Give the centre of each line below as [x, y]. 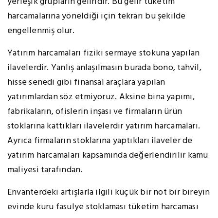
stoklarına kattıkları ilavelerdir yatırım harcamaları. [104, 127]
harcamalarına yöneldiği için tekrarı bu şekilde [97, 17]
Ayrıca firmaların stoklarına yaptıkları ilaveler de [100, 141]
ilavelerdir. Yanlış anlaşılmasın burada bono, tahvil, [104, 68]
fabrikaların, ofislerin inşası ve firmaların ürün [95, 112]
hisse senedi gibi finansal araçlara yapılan [86, 83]
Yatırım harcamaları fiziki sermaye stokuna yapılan [104, 54]
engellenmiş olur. [41, 31]
